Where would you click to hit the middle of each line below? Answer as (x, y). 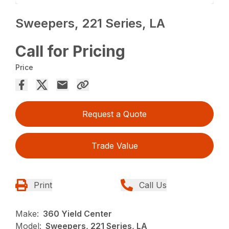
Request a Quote (114, 114)
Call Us (153, 185)
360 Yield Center (78, 214)
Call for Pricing (71, 51)
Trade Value (114, 146)
